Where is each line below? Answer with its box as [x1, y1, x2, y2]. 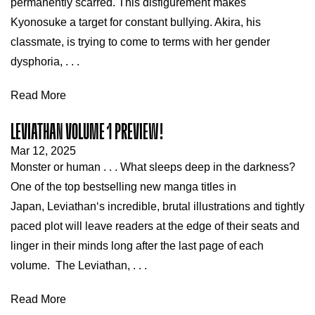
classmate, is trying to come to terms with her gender [11, 36, 270, 48]
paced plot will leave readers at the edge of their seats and [11, 220, 300, 232]
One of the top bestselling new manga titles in [11, 181, 236, 193]
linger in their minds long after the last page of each [11, 240, 264, 252]
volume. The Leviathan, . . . [11, 259, 147, 271]
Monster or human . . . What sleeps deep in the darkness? [11, 161, 295, 173]
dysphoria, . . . [11, 56, 79, 67]
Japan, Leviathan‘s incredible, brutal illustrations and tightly [11, 200, 304, 212]
